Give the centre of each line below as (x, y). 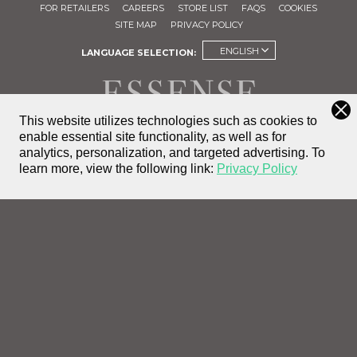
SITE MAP (135, 25)
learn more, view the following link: (116, 169)
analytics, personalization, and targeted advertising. (164, 153)
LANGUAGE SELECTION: (138, 53)
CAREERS (143, 8)
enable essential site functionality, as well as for (153, 137)
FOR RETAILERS (75, 8)
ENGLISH (239, 51)
